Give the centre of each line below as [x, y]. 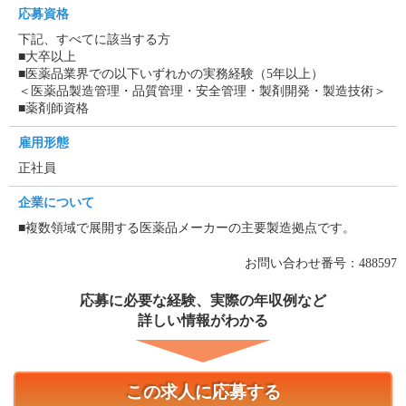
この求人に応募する [203, 392]
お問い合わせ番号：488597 [321, 263]
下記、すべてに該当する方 [94, 39]
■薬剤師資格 [53, 108]
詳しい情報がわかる [203, 320]
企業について [56, 203]
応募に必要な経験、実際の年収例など [203, 300]
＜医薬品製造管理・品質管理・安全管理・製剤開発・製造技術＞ [202, 91]
